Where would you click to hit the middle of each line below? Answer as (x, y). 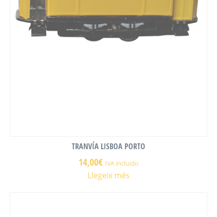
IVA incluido (122, 163)
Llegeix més (108, 176)
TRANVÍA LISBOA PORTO (108, 147)
